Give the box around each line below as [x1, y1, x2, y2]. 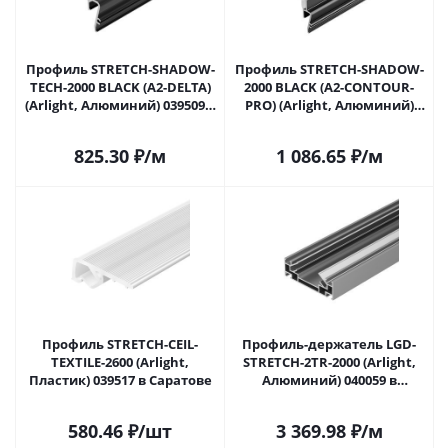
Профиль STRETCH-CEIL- [42, 335, 198, 353]
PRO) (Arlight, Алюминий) [244, 96, 414, 114]
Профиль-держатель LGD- [242, 335, 416, 353]
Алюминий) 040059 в [261, 371, 397, 389]
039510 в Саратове [325, 114, 389, 132]
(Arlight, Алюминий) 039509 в [24, 96, 216, 114]
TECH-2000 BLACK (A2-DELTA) [29, 78, 211, 96]
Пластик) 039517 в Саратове [148, 371, 212, 389]
